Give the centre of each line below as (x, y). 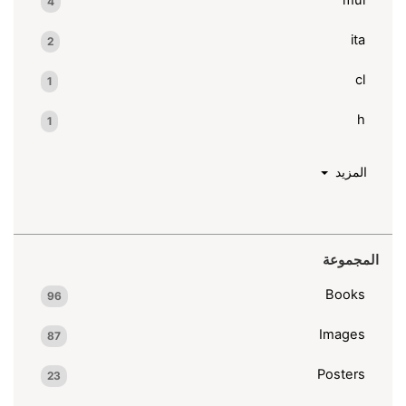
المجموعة (351, 260)
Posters (341, 374)
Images (342, 334)
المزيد (348, 171)
